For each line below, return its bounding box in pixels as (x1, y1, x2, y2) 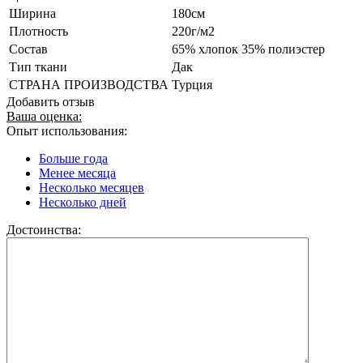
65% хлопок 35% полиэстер (172, 41, 325, 56)
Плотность (9, 23, 68, 38)
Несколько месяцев (39, 180, 144, 194)
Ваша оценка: (6, 109, 82, 123)
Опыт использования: (6, 123, 127, 138)
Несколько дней (39, 194, 126, 209)
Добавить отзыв (6, 94, 95, 109)
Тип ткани (9, 59, 67, 74)
